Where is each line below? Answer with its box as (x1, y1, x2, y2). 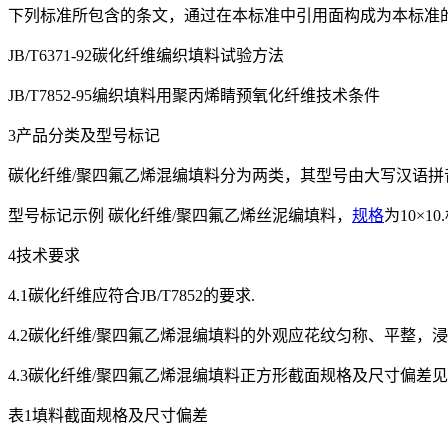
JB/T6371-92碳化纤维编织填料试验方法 (8, 47, 284, 65)
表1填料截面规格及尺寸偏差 (8, 407, 208, 425)
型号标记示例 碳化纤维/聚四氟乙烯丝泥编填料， (8, 207, 352, 225)
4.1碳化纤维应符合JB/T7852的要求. (8, 287, 255, 305)
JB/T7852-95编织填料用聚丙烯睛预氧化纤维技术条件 (8, 87, 380, 105)
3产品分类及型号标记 (8, 127, 160, 145)
